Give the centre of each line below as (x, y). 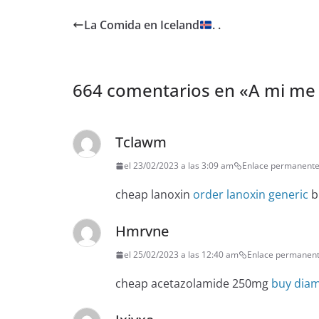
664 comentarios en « (161, 90)
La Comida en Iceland (142, 25)
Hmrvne (142, 231)
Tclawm (141, 142)
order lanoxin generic (251, 195)
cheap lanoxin (154, 195)
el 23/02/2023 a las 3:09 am (179, 166)
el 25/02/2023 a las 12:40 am (181, 255)
